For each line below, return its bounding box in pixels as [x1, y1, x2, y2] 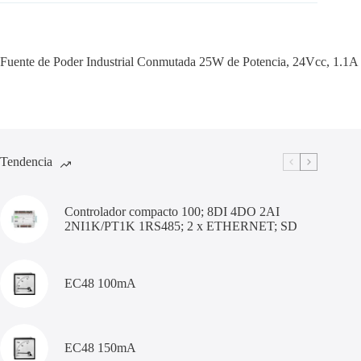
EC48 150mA [64, 341, 136, 355]
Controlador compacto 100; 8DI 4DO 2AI [64, 205, 280, 219]
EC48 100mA [64, 276, 136, 291]
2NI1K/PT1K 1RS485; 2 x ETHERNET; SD [64, 219, 297, 234]
